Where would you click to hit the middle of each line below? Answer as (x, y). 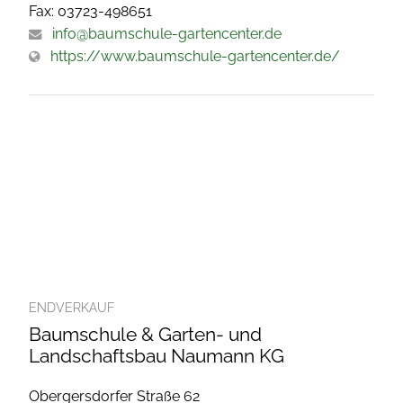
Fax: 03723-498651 (90, 11)
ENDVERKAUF (72, 307)
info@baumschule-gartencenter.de (167, 33)
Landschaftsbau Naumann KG (157, 355)
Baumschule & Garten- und (145, 334)
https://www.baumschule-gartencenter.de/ (195, 56)
